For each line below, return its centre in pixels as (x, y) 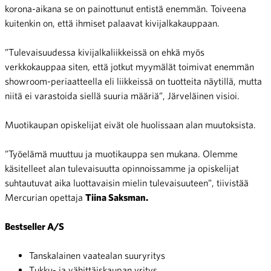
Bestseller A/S (34, 227)
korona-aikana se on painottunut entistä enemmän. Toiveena (126, 9)
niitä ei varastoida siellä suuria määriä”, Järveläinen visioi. (122, 96)
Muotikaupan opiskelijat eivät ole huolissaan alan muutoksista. (130, 125)
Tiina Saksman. (117, 198)
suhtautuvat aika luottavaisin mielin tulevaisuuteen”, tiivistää (127, 183)
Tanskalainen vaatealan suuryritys (97, 256)
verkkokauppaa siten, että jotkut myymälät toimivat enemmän (129, 67)
